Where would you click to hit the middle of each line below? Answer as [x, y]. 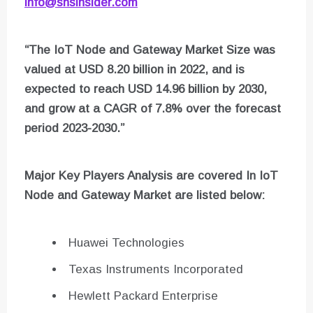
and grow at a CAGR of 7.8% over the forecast [153, 109]
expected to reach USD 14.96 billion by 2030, [146, 89]
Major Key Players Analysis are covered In [142, 176]
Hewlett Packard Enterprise [143, 296]
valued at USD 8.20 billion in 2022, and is [134, 70]
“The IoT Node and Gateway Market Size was [150, 50]
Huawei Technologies [126, 243]
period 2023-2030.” [74, 129]
